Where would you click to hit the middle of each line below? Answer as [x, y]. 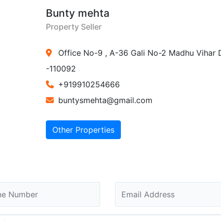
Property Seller [74, 27]
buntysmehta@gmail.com [105, 100]
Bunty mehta [77, 13]
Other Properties [83, 130]
